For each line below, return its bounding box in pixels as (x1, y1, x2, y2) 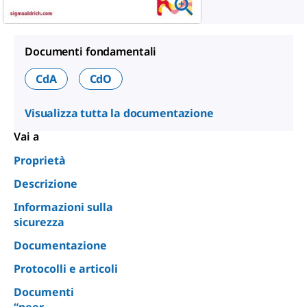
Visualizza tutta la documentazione (25, 106, 214, 121)
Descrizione (14, 176, 77, 191)
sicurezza (14, 214, 64, 230)
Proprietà (14, 153, 66, 168)
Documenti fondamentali (25, 44, 157, 59)
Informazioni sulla (14, 199, 113, 214)
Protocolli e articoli (14, 261, 118, 276)
